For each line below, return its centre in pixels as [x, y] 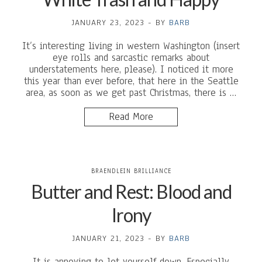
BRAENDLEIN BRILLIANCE [131, 171]
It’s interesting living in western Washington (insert [131, 46]
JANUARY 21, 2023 [108, 238]
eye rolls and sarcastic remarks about [131, 58]
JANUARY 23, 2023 [108, 23]
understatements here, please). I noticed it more [131, 69]
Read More [131, 117]
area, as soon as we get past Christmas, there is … [131, 93]
